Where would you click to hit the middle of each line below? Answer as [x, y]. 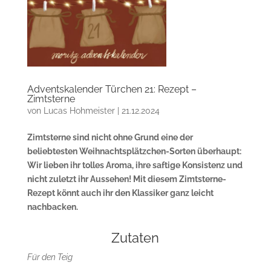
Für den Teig [50, 257]
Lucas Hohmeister [79, 111]
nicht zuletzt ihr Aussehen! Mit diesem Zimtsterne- [126, 179]
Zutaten [135, 238]
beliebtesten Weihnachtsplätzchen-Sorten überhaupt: [134, 152]
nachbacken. [52, 207]
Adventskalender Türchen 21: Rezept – [112, 90]
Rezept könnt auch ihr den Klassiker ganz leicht [120, 193]
